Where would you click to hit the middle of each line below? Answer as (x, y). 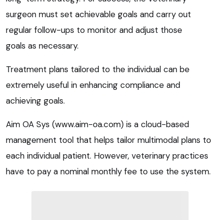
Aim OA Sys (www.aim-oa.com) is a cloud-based (97, 124)
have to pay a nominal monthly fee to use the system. (108, 171)
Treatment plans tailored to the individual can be (98, 69)
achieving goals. (35, 100)
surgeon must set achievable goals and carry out (98, 14)
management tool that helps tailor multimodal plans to (109, 140)
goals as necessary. (42, 45)
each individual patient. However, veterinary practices (107, 155)
